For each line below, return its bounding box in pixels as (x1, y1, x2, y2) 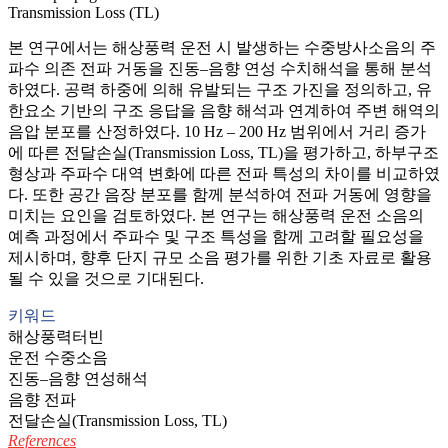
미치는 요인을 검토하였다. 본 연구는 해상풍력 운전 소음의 (8, 206, 424, 224)
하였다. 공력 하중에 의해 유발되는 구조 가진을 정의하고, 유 (8, 80, 432, 98)
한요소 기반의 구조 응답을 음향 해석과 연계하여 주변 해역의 (8, 101, 440, 119)
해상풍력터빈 (8, 327, 104, 345)
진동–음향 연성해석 (8, 369, 148, 387)
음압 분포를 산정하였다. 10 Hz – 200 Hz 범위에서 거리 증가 (8, 122, 426, 140)
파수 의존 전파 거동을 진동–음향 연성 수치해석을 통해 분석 (8, 59, 432, 77)
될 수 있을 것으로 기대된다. (8, 269, 204, 287)
